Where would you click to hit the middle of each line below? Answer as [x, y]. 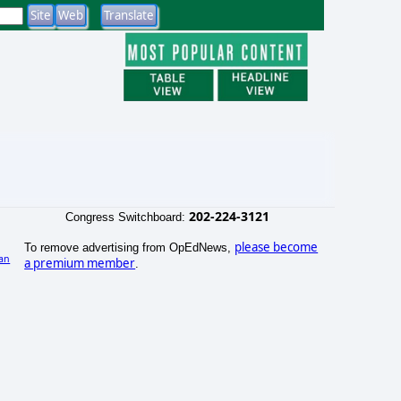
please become [277, 247]
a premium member [80, 263]
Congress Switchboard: [127, 217]
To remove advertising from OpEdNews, [130, 247]
